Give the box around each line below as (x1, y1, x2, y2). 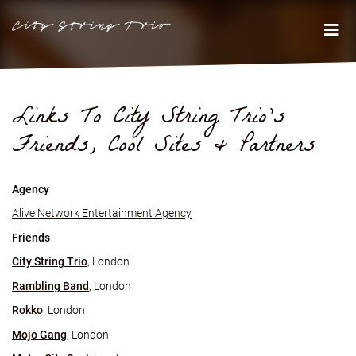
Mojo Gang (12, 327, 67, 341)
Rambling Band (12, 279, 89, 292)
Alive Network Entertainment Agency (12, 207, 192, 219)
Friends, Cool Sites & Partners (12, 126, 315, 169)
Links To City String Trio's (12, 97, 285, 141)
